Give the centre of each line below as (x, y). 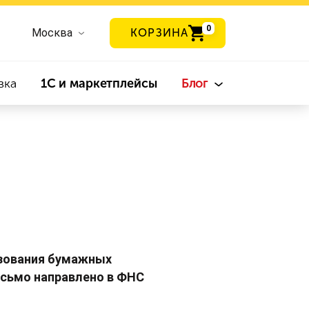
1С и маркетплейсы (99, 83)
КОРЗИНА (159, 33)
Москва (52, 33)
